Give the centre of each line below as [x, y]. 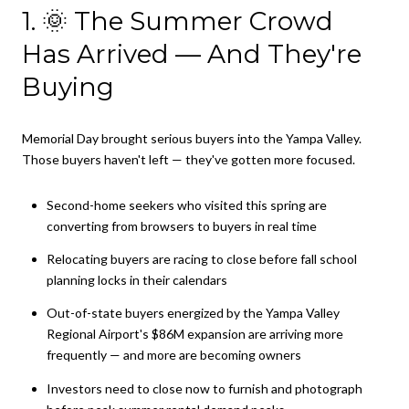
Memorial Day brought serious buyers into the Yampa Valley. [192, 138]
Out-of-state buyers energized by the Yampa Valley [193, 313]
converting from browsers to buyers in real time [181, 225]
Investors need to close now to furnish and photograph [204, 388]
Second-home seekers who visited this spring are [186, 204]
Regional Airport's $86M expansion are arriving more [194, 334]
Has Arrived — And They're [192, 54]
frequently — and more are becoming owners [173, 355]
